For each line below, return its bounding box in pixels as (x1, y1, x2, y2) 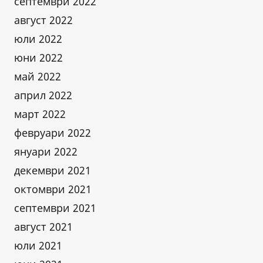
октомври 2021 (14, 181, 92, 196)
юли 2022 (14, 31, 62, 46)
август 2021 (14, 219, 73, 234)
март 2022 (14, 106, 66, 121)
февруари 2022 (14, 125, 91, 140)
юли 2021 (14, 238, 62, 252)
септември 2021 (14, 200, 96, 215)
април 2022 (14, 87, 72, 102)
